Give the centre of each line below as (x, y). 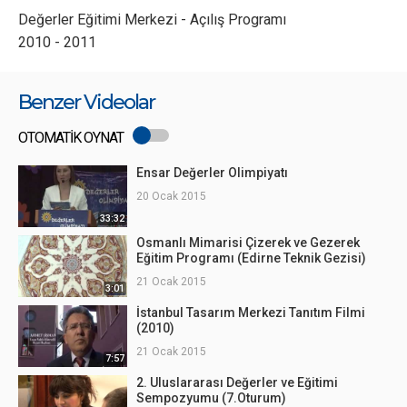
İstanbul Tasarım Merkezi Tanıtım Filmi (251, 313)
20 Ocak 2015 (171, 196)
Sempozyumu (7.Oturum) (211, 398)
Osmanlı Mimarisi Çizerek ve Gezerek (248, 243)
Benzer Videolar (86, 102)
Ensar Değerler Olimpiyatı (212, 173)
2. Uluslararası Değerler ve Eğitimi (237, 382)
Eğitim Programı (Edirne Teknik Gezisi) (251, 258)
